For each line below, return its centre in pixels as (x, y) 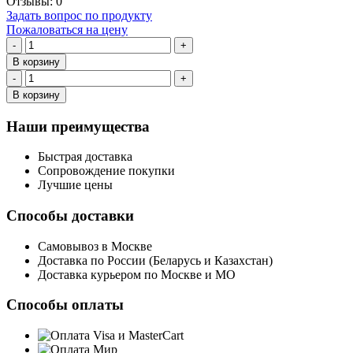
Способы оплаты (65, 305)
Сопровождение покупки (106, 171)
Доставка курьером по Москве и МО (137, 274)
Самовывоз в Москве (95, 246)
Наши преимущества (78, 126)
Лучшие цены (75, 185)
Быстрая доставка (85, 157)
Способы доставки (70, 216)
